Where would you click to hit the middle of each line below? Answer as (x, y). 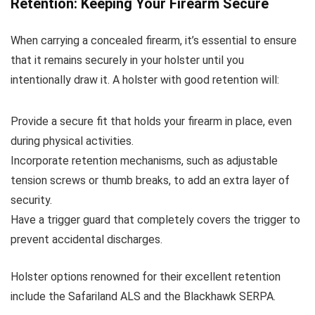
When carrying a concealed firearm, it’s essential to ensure (154, 40)
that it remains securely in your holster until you (127, 60)
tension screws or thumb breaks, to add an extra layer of (150, 180)
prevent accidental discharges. (86, 239)
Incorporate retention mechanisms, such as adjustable (144, 160)
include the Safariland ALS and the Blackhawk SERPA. (143, 296)
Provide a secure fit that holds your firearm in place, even (151, 121)
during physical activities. (72, 141)
